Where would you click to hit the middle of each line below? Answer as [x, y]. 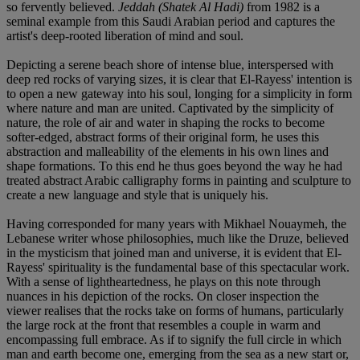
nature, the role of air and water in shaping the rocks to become [166, 122]
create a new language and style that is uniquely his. [137, 194]
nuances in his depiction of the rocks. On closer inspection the [163, 296]
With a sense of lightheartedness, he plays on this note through [164, 281]
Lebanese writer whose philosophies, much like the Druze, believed [178, 238]
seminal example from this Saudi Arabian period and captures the [171, 21]
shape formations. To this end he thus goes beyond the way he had [174, 166]
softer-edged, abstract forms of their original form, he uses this [163, 137]
